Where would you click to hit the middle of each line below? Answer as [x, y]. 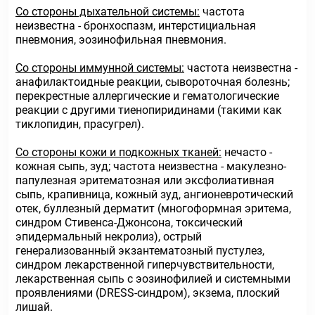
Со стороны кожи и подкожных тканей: [118, 152]
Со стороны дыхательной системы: [108, 12]
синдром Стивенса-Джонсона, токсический [129, 223]
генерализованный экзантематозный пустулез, [140, 251]
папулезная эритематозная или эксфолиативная [145, 180]
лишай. [34, 307]
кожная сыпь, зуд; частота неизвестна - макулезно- [151, 166]
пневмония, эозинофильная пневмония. [121, 40]
